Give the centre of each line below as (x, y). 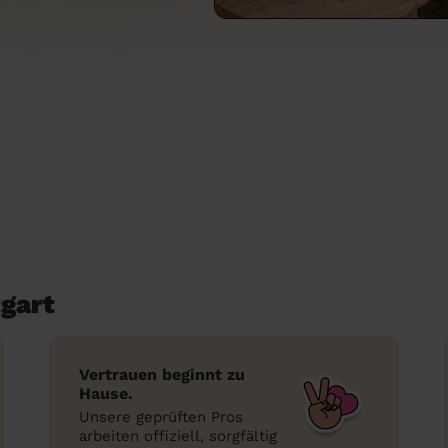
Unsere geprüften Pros (161, 417)
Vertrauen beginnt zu (162, 374)
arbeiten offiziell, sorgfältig (178, 436)
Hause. (106, 393)
